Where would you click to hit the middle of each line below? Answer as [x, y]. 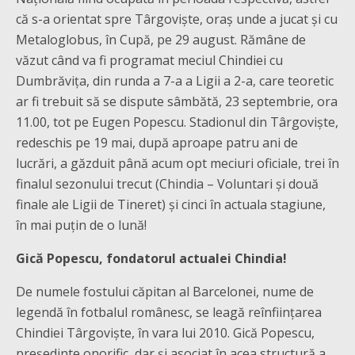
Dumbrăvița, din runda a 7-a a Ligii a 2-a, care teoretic [175, 81]
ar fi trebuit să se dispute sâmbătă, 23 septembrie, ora [177, 101]
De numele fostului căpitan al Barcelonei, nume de [165, 292]
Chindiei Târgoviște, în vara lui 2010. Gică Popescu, [165, 333]
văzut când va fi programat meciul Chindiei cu [149, 60]
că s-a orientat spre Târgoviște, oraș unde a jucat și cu [177, 19]
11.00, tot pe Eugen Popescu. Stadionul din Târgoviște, [177, 122]
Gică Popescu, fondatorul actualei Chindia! [151, 258]
